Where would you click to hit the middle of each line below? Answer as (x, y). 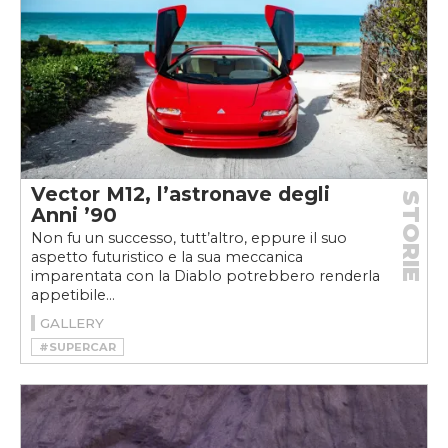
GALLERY (72, 322)
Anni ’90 (74, 214)
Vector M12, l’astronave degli (180, 193)
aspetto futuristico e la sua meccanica (167, 256)
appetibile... (73, 294)
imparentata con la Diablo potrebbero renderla (205, 275)
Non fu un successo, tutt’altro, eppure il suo (189, 237)
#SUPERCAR (77, 346)
